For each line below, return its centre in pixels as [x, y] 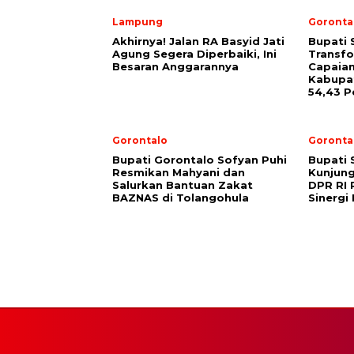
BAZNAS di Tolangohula [181, 198]
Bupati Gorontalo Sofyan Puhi [200, 160]
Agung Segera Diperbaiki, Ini [194, 54]
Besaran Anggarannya [175, 66]
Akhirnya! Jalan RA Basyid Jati [198, 41]
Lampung [137, 22]
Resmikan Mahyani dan [179, 172]
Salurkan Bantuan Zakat [183, 185]
